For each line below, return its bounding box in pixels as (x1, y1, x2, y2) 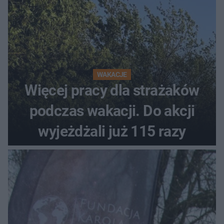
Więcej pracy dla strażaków (24, 81, 199, 99)
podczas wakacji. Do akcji (29, 102, 195, 120)
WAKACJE (97, 70, 127, 79)
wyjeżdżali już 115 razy (38, 122, 186, 140)
